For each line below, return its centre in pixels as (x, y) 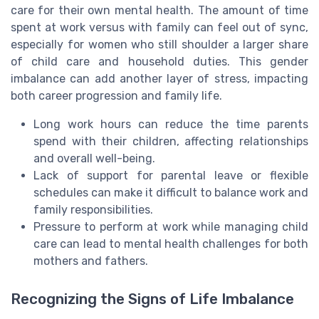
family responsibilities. (93, 209)
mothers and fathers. (91, 261)
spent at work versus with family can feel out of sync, (159, 27)
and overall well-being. (94, 158)
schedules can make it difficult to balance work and (171, 192)
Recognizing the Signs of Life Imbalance (152, 299)
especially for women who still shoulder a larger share (159, 44)
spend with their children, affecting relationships (171, 141)
